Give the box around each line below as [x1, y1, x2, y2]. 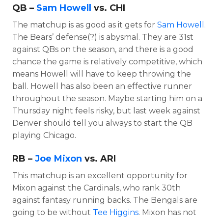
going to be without [12, 207, 93, 217]
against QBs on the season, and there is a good [12, 44, 193, 54]
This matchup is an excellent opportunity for [12, 170, 188, 180]
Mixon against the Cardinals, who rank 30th [12, 183, 181, 192]
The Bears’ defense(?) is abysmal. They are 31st [12, 32, 193, 42]
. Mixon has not [138, 207, 196, 217]
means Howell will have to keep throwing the [12, 69, 191, 79]
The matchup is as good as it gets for [12, 20, 157, 29]
